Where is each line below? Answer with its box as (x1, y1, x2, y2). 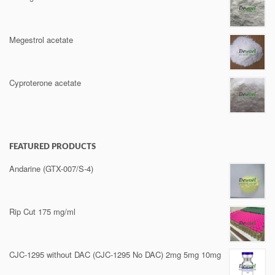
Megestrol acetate (9, 34, 73, 45)
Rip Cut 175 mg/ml (9, 206, 76, 217)
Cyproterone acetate (9, 77, 81, 88)
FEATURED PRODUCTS (9, 143, 96, 151)
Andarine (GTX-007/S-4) (9, 163, 93, 174)
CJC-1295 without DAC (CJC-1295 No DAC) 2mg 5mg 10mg (9, 249, 221, 260)
